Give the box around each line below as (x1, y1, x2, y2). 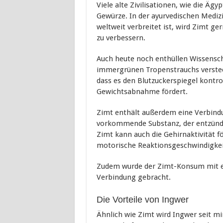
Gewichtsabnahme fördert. (96, 87, 188, 96)
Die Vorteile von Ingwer (96, 195, 189, 205)
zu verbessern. (96, 33, 145, 42)
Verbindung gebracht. (96, 173, 171, 182)
